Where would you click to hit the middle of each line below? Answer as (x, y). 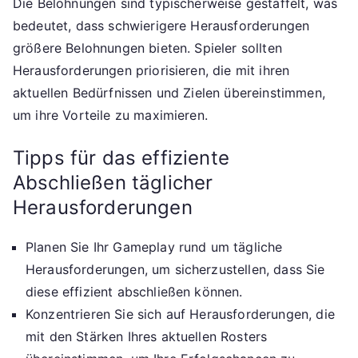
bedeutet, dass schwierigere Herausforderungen (161, 25)
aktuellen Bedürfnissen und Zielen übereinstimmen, (169, 92)
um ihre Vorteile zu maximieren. (110, 115)
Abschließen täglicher (113, 182)
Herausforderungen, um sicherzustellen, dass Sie (175, 269)
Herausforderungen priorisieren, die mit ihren (151, 70)
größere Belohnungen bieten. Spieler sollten (147, 48)
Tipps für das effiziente (121, 157)
